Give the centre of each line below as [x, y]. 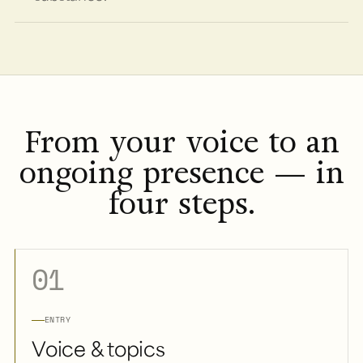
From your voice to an [181, 142]
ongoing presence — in [181, 173]
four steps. [181, 203]
